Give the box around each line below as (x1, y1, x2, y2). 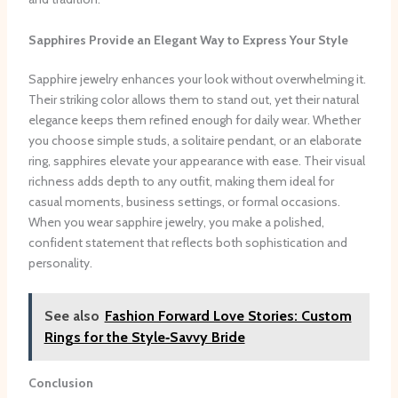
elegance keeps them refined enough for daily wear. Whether (28, 111, 361, 128)
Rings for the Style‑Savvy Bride (44, 329, 245, 346)
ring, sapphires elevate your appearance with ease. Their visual (28, 152, 365, 169)
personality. (28, 254, 92, 271)
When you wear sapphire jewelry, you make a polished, (28, 213, 324, 230)
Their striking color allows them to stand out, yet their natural (28, 91, 359, 107)
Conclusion (28, 375, 93, 392)
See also (44, 307, 99, 325)
